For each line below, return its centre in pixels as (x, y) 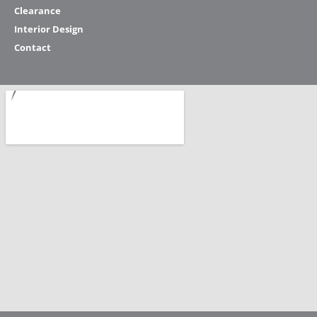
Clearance (38, 11)
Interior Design (49, 29)
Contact (33, 48)
